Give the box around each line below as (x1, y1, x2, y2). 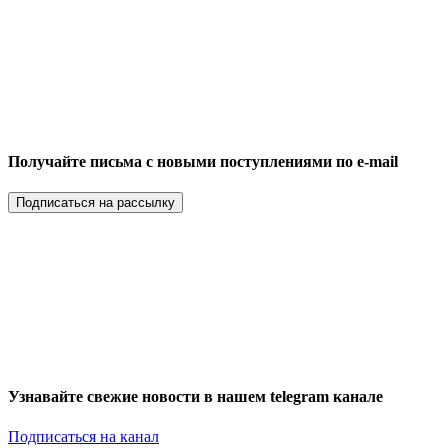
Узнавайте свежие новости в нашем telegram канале (8, 388, 383, 406)
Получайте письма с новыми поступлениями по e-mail (8, 152, 398, 170)
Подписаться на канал (8, 427, 159, 445)
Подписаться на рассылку (16, 195, 175, 211)
